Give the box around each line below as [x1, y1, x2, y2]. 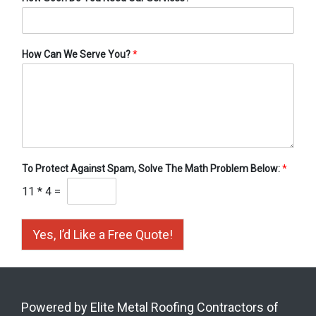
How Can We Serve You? [22, 49, 133, 61]
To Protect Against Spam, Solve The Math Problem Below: [22, 163, 282, 175]
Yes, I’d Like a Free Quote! [32, 227, 173, 243]
